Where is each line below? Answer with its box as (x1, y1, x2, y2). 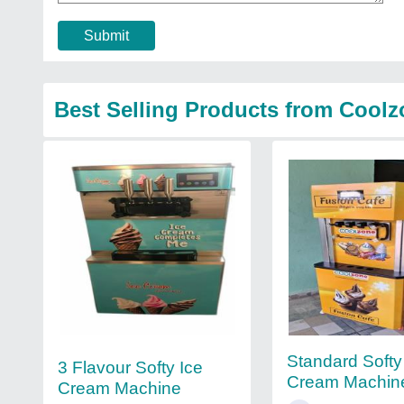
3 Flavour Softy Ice (58, 358, 203, 378)
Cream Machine (58, 379, 181, 399)
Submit (84, 28, 129, 43)
